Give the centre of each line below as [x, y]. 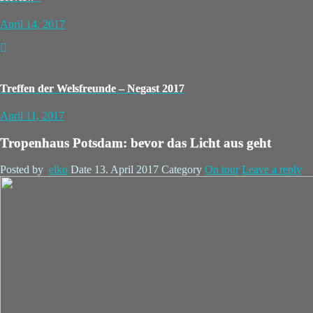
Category [183, 170]
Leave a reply [272, 170]
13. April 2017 [126, 170]
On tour [222, 170]
